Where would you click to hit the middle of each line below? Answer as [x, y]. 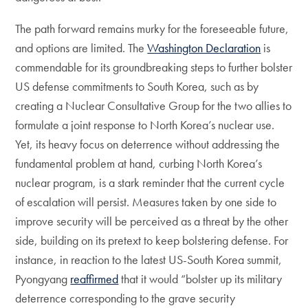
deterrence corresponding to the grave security [125, 298]
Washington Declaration [204, 48]
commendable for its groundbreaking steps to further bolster [154, 67]
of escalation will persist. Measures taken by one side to [146, 202]
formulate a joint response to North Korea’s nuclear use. [145, 125]
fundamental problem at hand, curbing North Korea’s [139, 163]
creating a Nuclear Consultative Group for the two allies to [154, 106]
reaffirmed [95, 279]
